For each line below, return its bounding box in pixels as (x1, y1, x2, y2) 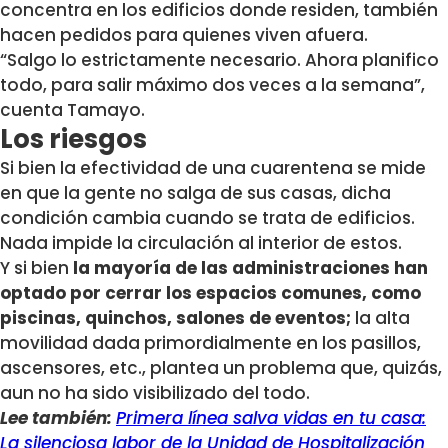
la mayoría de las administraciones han (73, 255, 428, 280)
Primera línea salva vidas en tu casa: (116, 405, 426, 430)
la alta (351, 305, 410, 330)
